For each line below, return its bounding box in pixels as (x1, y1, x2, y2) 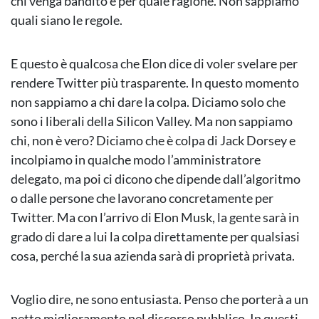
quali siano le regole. (11, 12, 122, 28)
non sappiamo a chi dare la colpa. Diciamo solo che (11, 94, 286, 110)
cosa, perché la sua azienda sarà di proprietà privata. (11, 248, 295, 264)
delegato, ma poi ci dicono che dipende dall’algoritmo (11, 171, 300, 187)
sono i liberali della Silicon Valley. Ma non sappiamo (11, 113, 293, 130)
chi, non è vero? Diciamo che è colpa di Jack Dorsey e (11, 132, 296, 149)
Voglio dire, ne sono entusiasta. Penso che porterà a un (11, 291, 308, 308)
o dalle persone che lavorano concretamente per (11, 190, 273, 206)
